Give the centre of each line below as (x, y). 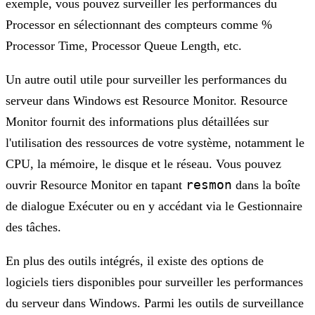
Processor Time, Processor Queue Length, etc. (124, 45)
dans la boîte (266, 185)
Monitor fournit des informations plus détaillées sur (137, 121)
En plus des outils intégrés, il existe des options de (135, 261)
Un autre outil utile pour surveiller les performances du (146, 79)
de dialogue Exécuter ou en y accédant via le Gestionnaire (154, 206)
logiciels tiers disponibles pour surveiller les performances (154, 282)
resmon (209, 184)
